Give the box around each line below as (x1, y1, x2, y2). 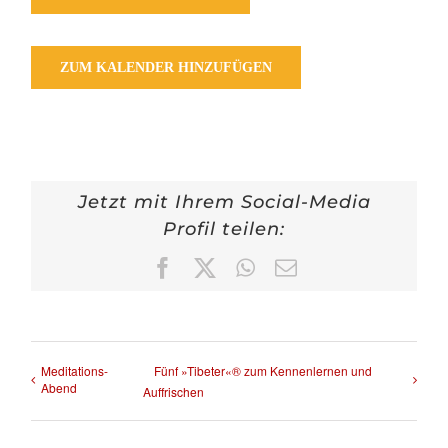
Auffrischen (143, 383, 205, 401)
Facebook (172, 255, 259, 278)
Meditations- (41, 362, 109, 380)
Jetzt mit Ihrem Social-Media (77, 190, 371, 213)
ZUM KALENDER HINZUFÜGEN (60, 60, 273, 76)
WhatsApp (253, 255, 349, 278)
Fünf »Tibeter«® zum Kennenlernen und (154, 362, 373, 380)
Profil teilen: (163, 217, 285, 240)
